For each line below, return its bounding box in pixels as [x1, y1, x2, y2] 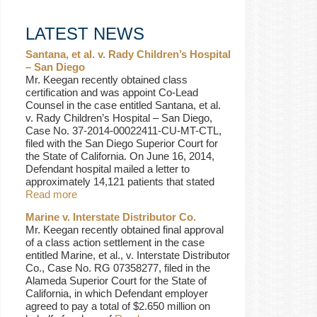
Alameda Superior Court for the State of [25, 275, 207, 287]
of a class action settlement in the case [25, 236, 204, 248]
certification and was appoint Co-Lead [25, 86, 198, 98]
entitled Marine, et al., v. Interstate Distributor [25, 249, 230, 261]
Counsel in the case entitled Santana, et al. [25, 99, 221, 111]
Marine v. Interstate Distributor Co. [25, 211, 196, 223]
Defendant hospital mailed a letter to [25, 163, 190, 175]
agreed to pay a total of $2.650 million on [25, 300, 210, 312]
